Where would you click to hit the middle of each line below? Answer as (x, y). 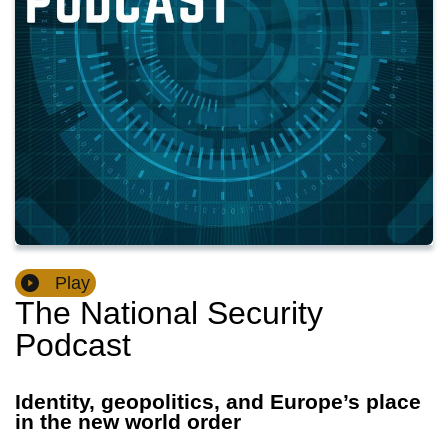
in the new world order (128, 422)
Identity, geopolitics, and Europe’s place (218, 402)
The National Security (169, 313)
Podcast (73, 345)
